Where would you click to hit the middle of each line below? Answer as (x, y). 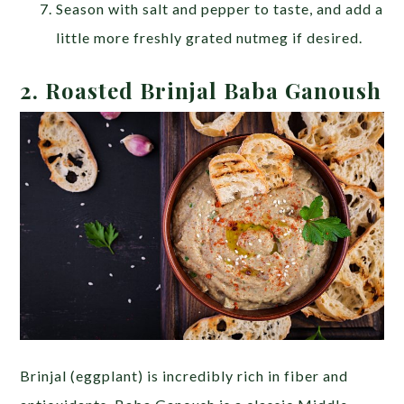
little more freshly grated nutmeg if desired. (210, 37)
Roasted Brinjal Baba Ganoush (214, 90)
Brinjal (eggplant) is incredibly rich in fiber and (184, 375)
